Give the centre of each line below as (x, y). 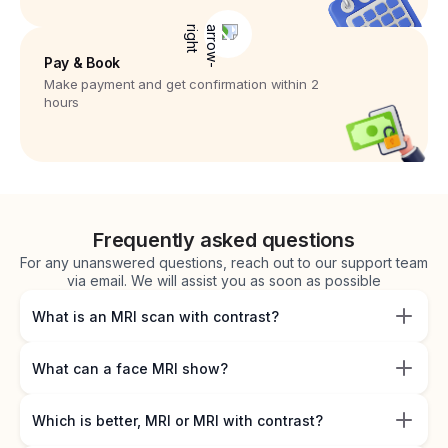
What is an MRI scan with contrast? (155, 316)
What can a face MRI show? (130, 368)
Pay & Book (82, 63)
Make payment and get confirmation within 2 (181, 84)
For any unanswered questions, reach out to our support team (224, 263)
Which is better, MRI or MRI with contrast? (177, 420)
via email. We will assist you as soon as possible (224, 281)
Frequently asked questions (224, 240)
